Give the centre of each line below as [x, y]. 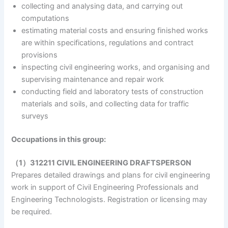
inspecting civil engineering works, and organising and [116, 67]
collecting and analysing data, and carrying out [102, 6]
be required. [32, 211]
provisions [40, 55]
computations [46, 19]
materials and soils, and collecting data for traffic [105, 104]
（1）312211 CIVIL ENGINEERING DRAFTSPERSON [102, 163]
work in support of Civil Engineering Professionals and [105, 187]
